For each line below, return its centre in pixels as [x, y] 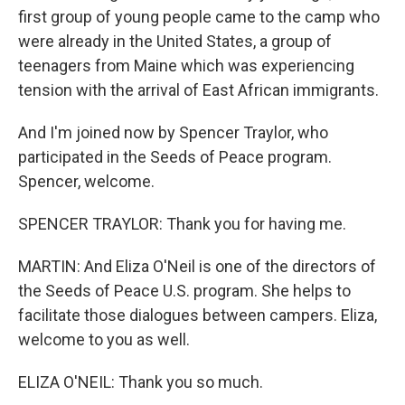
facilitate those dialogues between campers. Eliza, [198, 315]
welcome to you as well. [104, 339]
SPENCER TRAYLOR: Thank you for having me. [182, 224]
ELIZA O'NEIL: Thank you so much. [141, 382]
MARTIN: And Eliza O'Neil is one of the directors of [197, 266]
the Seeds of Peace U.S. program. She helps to [184, 291]
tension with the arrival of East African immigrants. [198, 90]
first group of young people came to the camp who [199, 17]
